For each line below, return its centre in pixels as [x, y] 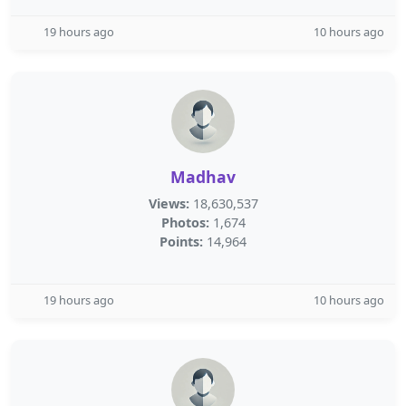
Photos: [185, 222]
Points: [181, 242]
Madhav [203, 177]
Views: [169, 203]
